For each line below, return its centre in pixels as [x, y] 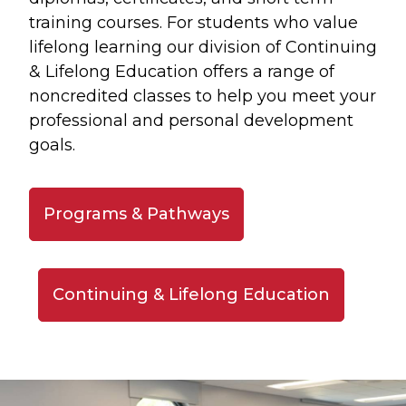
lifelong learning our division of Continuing [203, 47]
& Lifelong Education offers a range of [182, 71]
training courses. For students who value [193, 22]
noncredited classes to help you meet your [203, 96]
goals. [52, 145]
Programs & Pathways [136, 213]
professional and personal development [191, 120]
